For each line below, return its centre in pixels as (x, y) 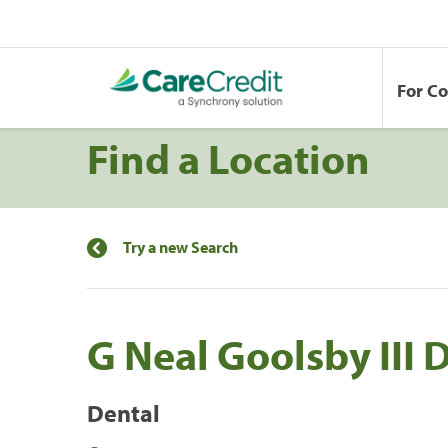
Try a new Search (180, 246)
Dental (123, 412)
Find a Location (228, 157)
